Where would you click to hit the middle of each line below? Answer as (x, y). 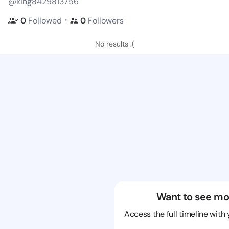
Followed (45, 20)
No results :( (114, 44)
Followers (106, 20)
